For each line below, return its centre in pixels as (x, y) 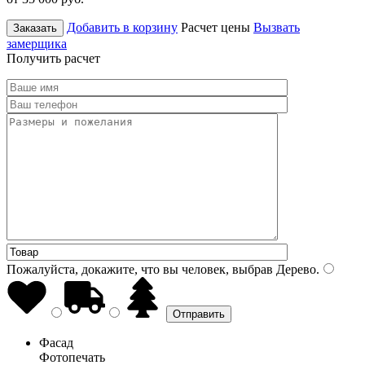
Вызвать (277, 27)
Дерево (295, 269)
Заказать (35, 28)
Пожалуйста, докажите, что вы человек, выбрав (140, 269)
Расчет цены (215, 27)
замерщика (37, 43)
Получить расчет (53, 58)
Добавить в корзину (122, 27)
